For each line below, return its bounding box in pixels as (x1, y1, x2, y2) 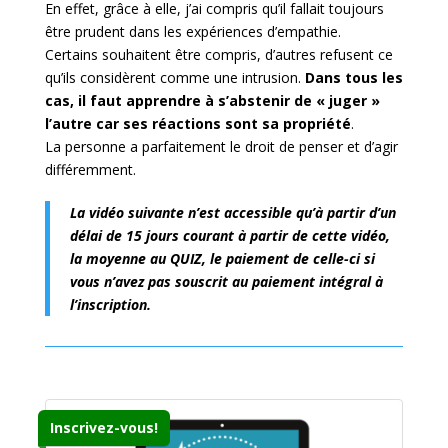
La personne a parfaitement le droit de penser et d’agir (44, 137, 398, 157)
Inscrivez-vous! (49, 418, 158, 438)
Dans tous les (304, 68, 403, 88)
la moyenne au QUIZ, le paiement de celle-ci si (69, 249, 375, 269)
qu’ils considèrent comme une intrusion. (44, 68, 305, 88)
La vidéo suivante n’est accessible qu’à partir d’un (69, 203, 396, 223)
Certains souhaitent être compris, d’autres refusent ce (44, 45, 393, 65)
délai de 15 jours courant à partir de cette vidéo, (69, 226, 390, 246)
